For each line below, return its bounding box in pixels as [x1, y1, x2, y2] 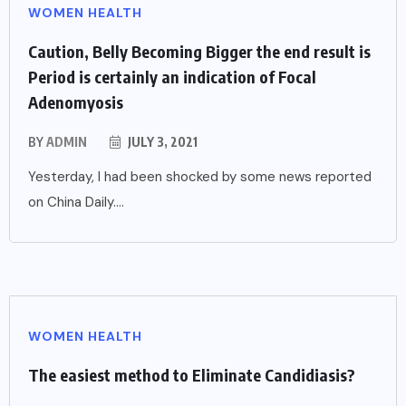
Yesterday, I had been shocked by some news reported [28, 167, 372, 186]
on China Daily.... [28, 192, 124, 211]
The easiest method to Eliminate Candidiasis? [28, 363, 355, 385]
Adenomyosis [28, 91, 123, 112]
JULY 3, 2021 [125, 133, 198, 150]
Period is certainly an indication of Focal [28, 65, 316, 87]
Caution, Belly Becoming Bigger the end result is [28, 40, 371, 62]
